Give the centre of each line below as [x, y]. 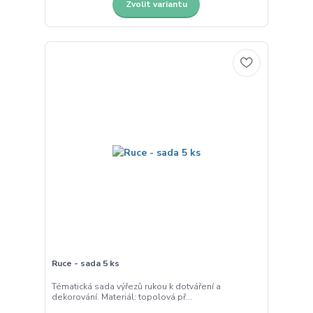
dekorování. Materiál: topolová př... [122, 297]
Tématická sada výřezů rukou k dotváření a [136, 287]
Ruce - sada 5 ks [85, 263]
